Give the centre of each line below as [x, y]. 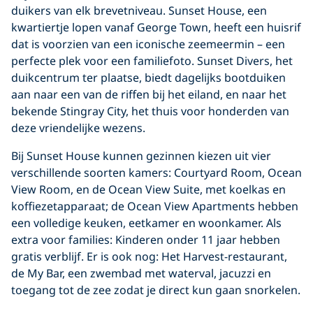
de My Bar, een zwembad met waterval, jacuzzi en [141, 274]
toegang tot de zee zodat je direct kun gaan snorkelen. [156, 290]
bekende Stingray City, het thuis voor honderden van [150, 111]
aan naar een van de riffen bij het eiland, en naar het [149, 95]
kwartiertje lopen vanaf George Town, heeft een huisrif [156, 28]
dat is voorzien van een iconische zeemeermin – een [148, 44]
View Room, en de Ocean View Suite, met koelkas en [148, 190]
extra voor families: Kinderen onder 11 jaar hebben [146, 240]
